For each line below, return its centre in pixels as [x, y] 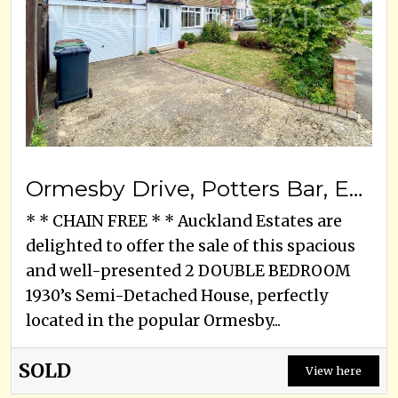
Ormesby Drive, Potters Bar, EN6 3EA [356, 189]
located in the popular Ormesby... [153, 321]
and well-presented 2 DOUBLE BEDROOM [188, 271]
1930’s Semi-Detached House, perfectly [177, 296]
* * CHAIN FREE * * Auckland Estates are [184, 222]
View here [334, 371]
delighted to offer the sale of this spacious [191, 247]
